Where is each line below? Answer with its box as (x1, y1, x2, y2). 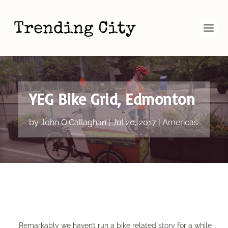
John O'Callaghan (40, 118, 106, 127)
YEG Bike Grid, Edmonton (28, 90, 195, 108)
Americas (162, 118, 198, 127)
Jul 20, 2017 (112, 118, 156, 127)
